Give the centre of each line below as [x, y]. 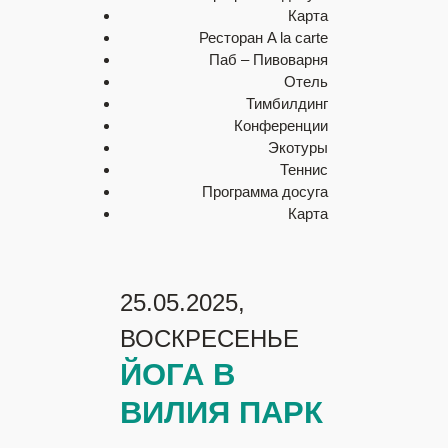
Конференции [281, 125]
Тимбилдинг [287, 103]
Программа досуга [265, 191]
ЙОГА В [177, 374]
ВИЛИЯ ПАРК [221, 412]
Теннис [304, 169]
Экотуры [298, 147]
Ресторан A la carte [263, 37]
